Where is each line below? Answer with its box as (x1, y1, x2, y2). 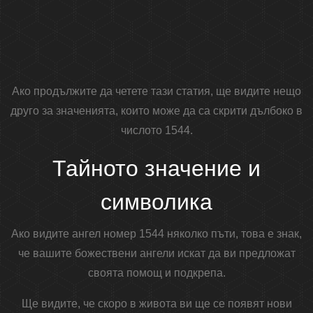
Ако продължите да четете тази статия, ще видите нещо (12, 85, 301, 98)
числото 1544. (120, 124, 193, 137)
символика (101, 189, 212, 215)
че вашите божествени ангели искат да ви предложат (17, 247, 296, 260)
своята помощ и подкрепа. (87, 267, 226, 279)
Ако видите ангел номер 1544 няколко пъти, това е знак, (11, 228, 302, 240)
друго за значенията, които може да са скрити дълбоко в (10, 105, 303, 117)
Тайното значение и (52, 156, 261, 182)
